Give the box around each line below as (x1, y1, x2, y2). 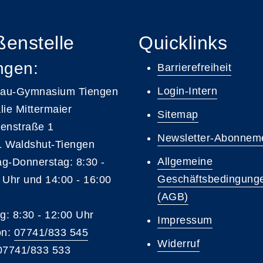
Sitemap (157, 108, 198, 120)
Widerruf (157, 237, 200, 249)
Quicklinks (139, 32, 227, 53)
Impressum (157, 214, 213, 226)
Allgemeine (157, 155, 213, 167)
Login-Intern (157, 85, 217, 97)
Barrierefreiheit (157, 61, 231, 73)
